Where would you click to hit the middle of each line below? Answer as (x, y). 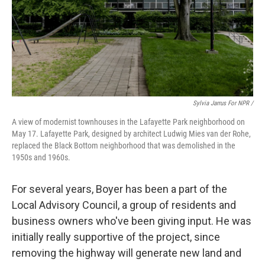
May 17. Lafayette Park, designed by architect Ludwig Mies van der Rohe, (131, 134)
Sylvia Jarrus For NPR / (223, 104)
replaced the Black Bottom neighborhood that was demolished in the (124, 146)
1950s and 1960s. (41, 158)
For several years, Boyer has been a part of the (119, 189)
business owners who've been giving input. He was (132, 221)
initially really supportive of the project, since (116, 237)
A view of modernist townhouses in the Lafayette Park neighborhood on (128, 122)
